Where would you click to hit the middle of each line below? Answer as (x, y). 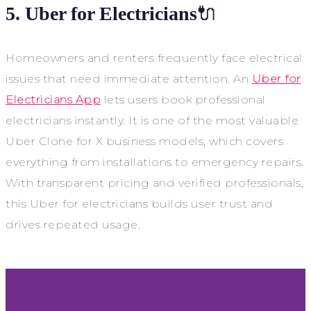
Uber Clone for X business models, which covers (144, 142)
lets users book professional (183, 100)
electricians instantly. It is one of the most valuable (152, 121)
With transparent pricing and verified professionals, (154, 183)
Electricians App (53, 100)
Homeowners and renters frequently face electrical (154, 58)
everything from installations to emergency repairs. (155, 162)
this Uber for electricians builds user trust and (139, 204)
